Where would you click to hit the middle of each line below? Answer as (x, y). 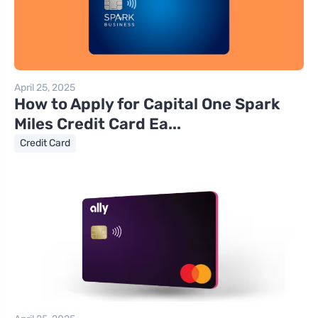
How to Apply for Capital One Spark (147, 104)
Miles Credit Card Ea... (98, 124)
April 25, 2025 (45, 88)
